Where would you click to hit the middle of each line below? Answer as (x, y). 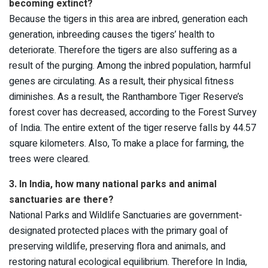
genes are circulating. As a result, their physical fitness (121, 82)
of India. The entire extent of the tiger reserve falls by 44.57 (133, 128)
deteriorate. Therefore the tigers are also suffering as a (123, 51)
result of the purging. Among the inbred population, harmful (130, 66)
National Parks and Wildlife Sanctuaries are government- (126, 216)
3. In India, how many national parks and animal (113, 185)
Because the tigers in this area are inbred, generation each (128, 19)
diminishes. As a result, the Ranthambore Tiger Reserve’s (126, 97)
